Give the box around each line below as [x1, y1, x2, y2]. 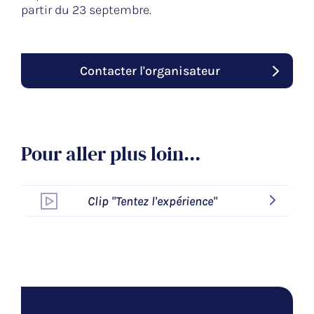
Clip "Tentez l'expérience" [88, 193, 217, 209]
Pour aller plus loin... [21, 142, 200, 167]
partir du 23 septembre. [21, 2, 151, 18]
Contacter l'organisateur [80, 63, 220, 79]
